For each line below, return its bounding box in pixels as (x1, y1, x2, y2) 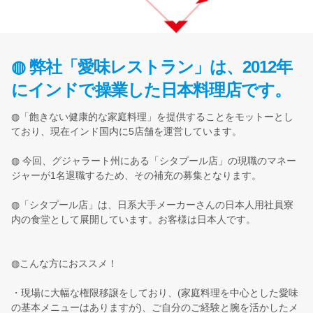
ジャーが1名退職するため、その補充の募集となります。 (11, 169, 261, 181)
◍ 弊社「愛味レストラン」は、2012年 (11, 57, 292, 76)
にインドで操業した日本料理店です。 (11, 80, 291, 99)
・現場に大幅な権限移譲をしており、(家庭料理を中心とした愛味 (11, 286, 298, 298)
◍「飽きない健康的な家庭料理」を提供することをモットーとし (11, 110, 293, 122)
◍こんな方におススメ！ (11, 257, 117, 269)
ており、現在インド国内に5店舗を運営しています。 (11, 125, 242, 137)
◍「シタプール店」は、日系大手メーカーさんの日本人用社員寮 (11, 198, 293, 210)
